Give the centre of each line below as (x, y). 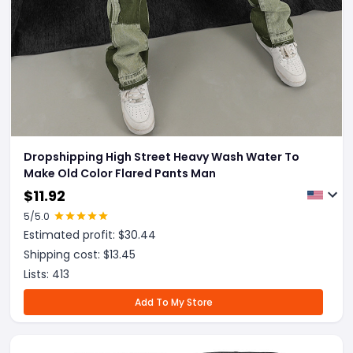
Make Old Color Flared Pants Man (120, 173)
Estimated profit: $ (74, 235)
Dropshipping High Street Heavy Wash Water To (162, 157)
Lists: (38, 274)
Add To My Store (173, 302)
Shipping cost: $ (67, 255)
